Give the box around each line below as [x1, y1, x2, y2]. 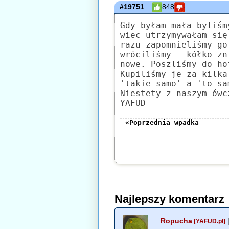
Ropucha [161, 217, 193, 225]
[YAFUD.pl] [192, 218, 226, 225]
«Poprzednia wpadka [125, 119, 199, 126]
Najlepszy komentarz [114, 193, 225, 205]
